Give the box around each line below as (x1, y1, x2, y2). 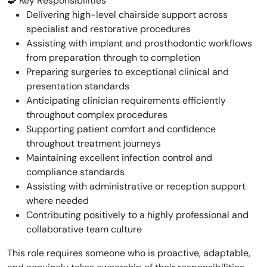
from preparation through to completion (26, 51, 200, 64)
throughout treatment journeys (26, 137, 161, 150)
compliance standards (26, 166, 125, 178)
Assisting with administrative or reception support (26, 180, 246, 193)
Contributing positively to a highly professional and (26, 209, 249, 221)
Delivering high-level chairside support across (26, 8, 228, 21)
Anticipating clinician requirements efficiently (26, 94, 226, 107)
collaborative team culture (26, 223, 142, 235)
